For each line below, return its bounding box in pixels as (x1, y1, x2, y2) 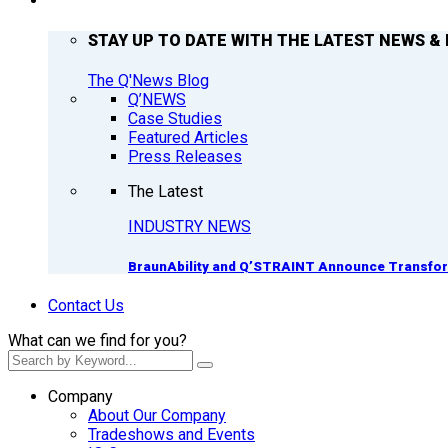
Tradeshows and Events (88, 424, 255, 444)
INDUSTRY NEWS (128, 217, 251, 237)
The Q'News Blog (88, 71, 209, 91)
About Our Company (88, 405, 226, 425)
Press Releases (128, 147, 242, 167)
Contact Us (48, 295, 124, 315)
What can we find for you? (8, 330, 187, 350)
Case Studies (128, 109, 222, 129)
